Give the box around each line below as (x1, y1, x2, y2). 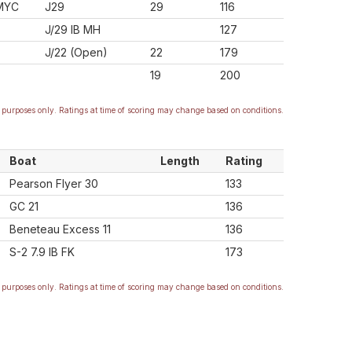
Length (160, 154, 200, 167)
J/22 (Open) (45, 46, 108, 59)
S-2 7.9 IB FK (9, 245, 75, 258)
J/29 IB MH (45, 23, 101, 36)
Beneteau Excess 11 (9, 222, 111, 236)
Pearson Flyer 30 (9, 177, 98, 190)
